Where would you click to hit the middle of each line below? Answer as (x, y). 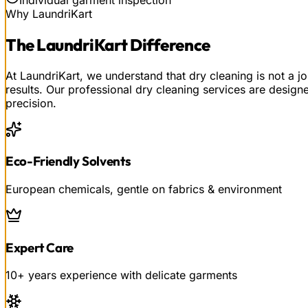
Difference (169, 44)
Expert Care (40, 247)
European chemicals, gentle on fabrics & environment (144, 189)
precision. (31, 103)
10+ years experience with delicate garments (121, 275)
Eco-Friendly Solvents (68, 161)
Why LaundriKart (49, 13)
